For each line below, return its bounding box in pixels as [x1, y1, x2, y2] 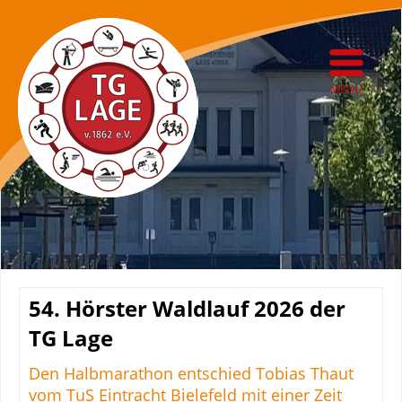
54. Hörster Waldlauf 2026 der [29, 293, 345, 323]
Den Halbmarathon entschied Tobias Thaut [29, 362, 354, 384]
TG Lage [29, 323, 113, 353]
